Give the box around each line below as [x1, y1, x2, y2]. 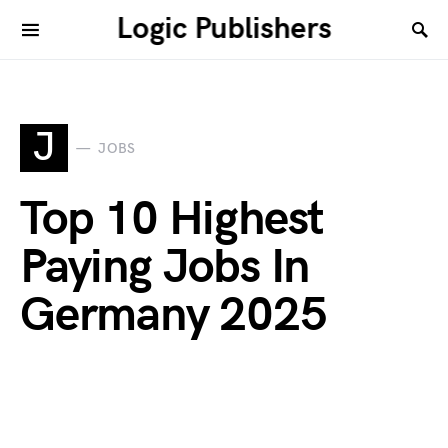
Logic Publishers [116, 11, 332, 47]
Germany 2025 [20, 287, 327, 344]
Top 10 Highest [20, 191, 325, 248]
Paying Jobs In [20, 239, 310, 296]
